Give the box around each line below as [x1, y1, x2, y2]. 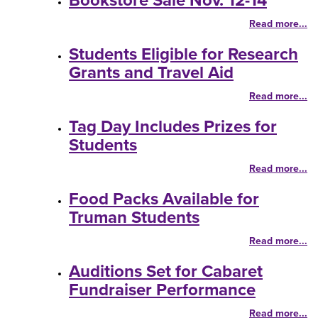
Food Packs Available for [69, 189, 259, 209]
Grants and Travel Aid [69, 62, 234, 83]
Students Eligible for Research [69, 44, 298, 65]
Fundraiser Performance [69, 280, 256, 300]
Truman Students [69, 207, 199, 228]
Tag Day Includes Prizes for [69, 116, 277, 137]
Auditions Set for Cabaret [69, 261, 263, 282]
